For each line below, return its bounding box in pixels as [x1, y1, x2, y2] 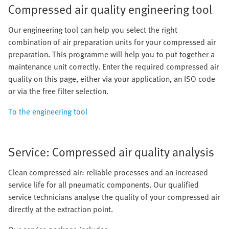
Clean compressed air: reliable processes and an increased [8, 166, 208, 178]
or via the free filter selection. [8, 85, 108, 97]
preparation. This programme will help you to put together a [8, 48, 215, 60]
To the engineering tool [8, 105, 87, 118]
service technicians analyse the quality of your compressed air [8, 191, 220, 203]
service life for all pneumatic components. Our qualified [8, 178, 199, 191]
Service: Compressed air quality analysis [8, 143, 214, 161]
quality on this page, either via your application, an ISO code [8, 73, 215, 85]
